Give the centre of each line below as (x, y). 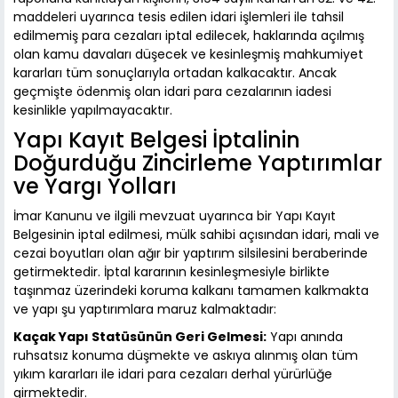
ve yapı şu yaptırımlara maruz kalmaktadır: (145, 310)
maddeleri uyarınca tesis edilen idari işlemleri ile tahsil (179, 17)
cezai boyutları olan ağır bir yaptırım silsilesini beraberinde (191, 254)
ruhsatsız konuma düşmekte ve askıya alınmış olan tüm (186, 356)
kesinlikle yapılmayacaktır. (93, 111)
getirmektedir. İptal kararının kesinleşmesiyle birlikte (171, 272)
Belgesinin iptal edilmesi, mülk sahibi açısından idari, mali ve (196, 235)
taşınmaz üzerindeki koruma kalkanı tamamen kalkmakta (191, 291)
